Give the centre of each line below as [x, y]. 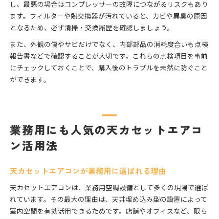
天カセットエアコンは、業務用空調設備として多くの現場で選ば [109, 187]
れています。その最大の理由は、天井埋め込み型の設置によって [109, 199]
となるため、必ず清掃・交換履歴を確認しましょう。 [92, 28]
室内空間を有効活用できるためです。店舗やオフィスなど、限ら [109, 211]
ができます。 [30, 79]
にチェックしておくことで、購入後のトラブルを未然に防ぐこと [109, 68]
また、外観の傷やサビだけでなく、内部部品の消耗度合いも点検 [109, 44]
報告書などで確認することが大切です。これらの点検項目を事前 [109, 56]
